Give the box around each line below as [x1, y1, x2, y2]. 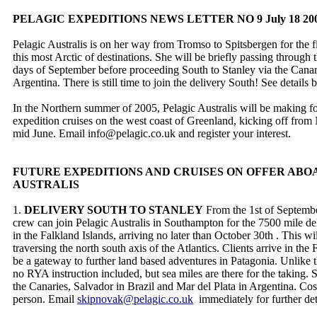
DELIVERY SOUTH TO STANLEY [24, 204, 203, 216]
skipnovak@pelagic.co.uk [77, 293, 193, 305]
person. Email [13, 293, 77, 305]
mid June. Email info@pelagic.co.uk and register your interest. [13, 127, 294, 139]
